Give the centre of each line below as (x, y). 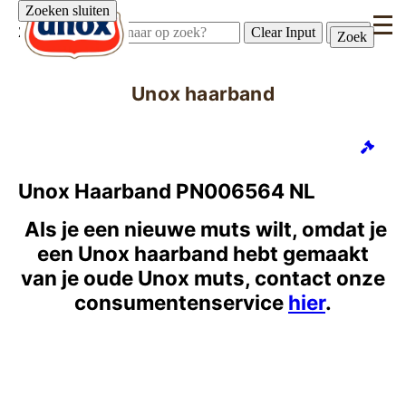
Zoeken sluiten (68, 10)
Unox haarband (203, 94)
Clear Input (283, 32)
